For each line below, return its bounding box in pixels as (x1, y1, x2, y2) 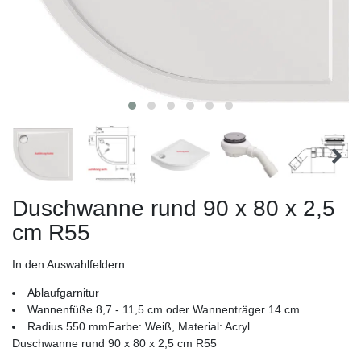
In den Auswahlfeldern (12, 258, 125, 272)
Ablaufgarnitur (27, 286, 99, 300)
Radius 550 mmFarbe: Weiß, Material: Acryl (27, 320, 250, 334)
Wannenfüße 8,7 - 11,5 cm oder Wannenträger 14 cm (27, 303, 300, 317)
